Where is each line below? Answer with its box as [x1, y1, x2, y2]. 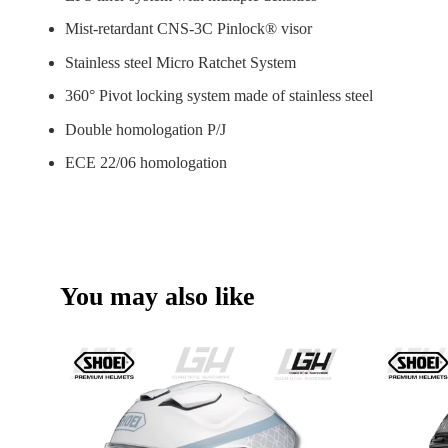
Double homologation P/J [65, 120, 226, 138]
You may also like [60, 282, 255, 312]
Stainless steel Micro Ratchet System [65, 53, 300, 71]
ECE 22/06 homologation [65, 154, 227, 172]
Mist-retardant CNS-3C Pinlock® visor [65, 20, 312, 38]
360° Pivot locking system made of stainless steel [65, 87, 373, 105]
